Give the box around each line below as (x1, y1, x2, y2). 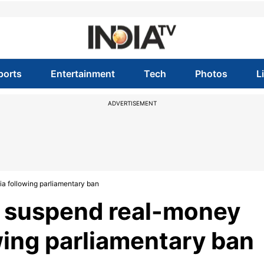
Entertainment (50, 68, 115, 80)
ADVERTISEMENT (107, 100, 157, 107)
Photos (195, 68, 228, 80)
